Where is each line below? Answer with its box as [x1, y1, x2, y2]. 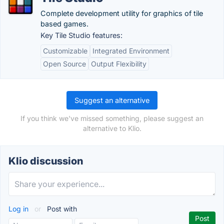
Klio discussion [8, 155, 83, 167]
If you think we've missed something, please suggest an [20, 114, 203, 122]
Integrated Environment [92, 46, 169, 55]
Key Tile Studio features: [40, 31, 122, 39]
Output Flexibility [91, 59, 146, 68]
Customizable [43, 46, 87, 55]
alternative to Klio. [82, 124, 141, 132]
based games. [40, 19, 88, 28]
